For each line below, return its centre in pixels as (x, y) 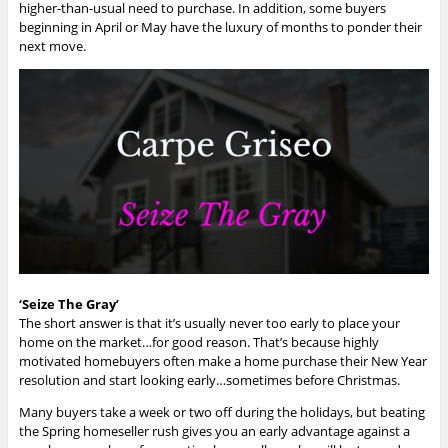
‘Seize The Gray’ (68, 303)
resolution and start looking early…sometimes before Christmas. (209, 379)
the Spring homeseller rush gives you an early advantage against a (214, 430)
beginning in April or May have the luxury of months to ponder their (220, 26)
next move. (55, 45)
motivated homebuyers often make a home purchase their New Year (222, 360)
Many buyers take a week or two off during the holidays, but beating (221, 411)
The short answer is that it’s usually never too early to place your (209, 322)
